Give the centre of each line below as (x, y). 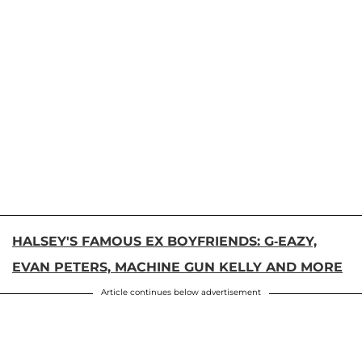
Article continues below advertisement (181, 292)
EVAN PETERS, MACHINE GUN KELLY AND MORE (177, 267)
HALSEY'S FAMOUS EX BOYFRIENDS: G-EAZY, (164, 241)
